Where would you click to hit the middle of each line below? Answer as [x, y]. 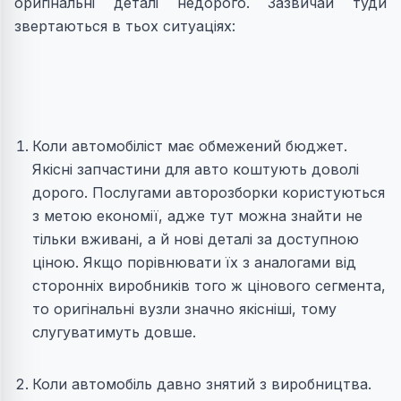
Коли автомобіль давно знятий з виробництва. [202, 384]
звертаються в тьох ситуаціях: [125, 26]
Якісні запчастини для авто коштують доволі [196, 170]
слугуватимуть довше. [114, 333]
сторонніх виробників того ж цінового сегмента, [209, 286]
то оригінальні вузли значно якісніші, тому [184, 309]
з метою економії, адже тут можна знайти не [197, 216]
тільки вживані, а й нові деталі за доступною [196, 239]
